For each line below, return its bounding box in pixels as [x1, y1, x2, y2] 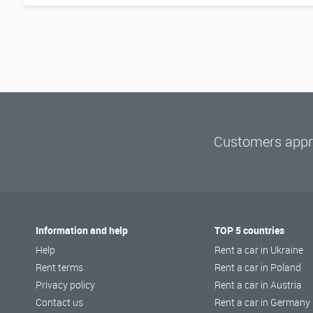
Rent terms [36, 261, 84, 275]
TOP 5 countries [214, 224, 285, 238]
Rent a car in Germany [214, 296, 311, 310]
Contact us [36, 296, 84, 310]
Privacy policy [36, 278, 96, 292]
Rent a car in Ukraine [214, 243, 304, 257]
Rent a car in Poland [214, 261, 302, 275]
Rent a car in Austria [214, 278, 303, 292]
